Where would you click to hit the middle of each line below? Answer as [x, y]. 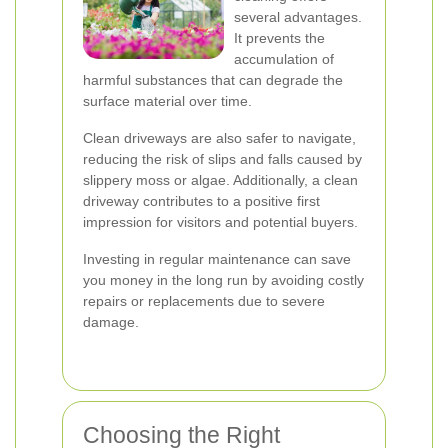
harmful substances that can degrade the [213, 80]
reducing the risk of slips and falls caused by [222, 159]
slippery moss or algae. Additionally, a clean [220, 180]
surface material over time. [167, 101]
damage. [111, 322]
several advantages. [298, 17]
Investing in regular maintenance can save [217, 259]
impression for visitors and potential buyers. [220, 222]
